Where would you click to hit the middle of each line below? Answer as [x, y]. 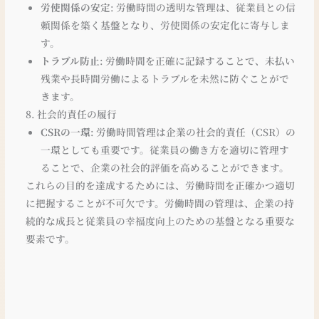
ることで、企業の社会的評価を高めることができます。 [164, 167]
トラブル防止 [70, 60]
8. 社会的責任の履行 [72, 114]
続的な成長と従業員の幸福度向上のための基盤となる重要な [161, 220]
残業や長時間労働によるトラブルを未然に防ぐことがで [164, 78]
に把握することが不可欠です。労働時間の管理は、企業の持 [160, 203]
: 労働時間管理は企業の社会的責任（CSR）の [193, 131]
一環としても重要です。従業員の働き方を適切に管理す [164, 149]
